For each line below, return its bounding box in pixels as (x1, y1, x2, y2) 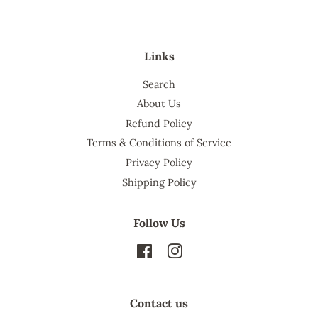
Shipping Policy (121, 175, 197, 189)
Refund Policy (126, 116, 192, 130)
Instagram (182, 244, 231, 258)
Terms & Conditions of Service (87, 136, 231, 150)
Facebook (152, 244, 197, 258)
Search (143, 77, 175, 91)
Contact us (130, 296, 188, 311)
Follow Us (133, 216, 185, 231)
